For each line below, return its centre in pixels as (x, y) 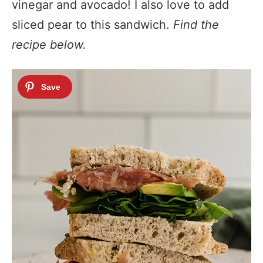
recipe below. (49, 45)
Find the (196, 25)
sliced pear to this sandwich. (92, 25)
